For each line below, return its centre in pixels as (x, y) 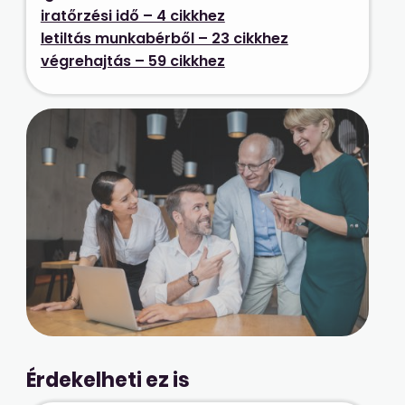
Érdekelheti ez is (108, 381)
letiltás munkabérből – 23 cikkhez (164, 38)
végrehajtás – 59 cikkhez (132, 61)
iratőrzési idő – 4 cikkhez (132, 15)
